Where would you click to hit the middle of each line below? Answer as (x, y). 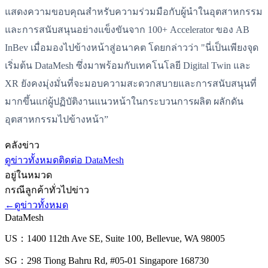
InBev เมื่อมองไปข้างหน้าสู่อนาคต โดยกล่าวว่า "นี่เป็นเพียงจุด (132, 48)
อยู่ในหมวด (28, 175)
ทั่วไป (60, 190)
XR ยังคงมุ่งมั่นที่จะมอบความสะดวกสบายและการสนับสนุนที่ (131, 84)
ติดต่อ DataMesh (91, 160)
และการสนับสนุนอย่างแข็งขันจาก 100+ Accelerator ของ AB (127, 30)
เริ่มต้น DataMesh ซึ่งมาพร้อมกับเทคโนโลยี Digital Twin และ (128, 66)
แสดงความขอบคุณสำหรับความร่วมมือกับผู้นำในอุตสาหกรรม (134, 12)
